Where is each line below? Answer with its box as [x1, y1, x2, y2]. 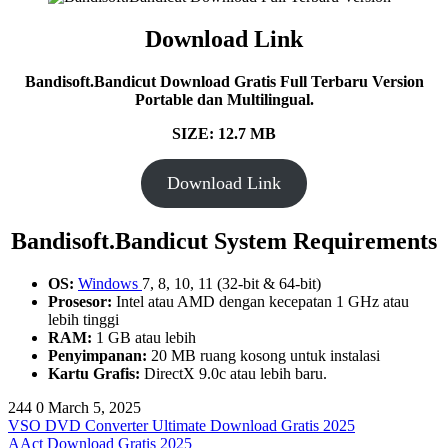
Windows [78, 274, 142, 292]
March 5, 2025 [48, 398, 141, 416]
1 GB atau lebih [92, 328, 196, 346]
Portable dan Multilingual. [134, 91, 314, 109]
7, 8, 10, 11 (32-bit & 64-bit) [142, 274, 321, 292]
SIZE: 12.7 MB [172, 125, 276, 143]
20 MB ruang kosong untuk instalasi [147, 346, 380, 364]
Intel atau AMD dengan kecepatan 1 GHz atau [112, 292, 409, 310]
